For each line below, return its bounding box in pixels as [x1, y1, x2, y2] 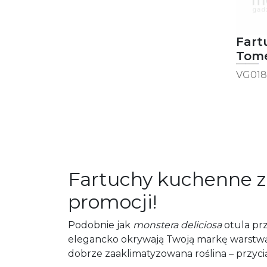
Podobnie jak [68, 219, 133, 231]
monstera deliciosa [133, 219, 222, 231]
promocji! [68, 190, 157, 213]
